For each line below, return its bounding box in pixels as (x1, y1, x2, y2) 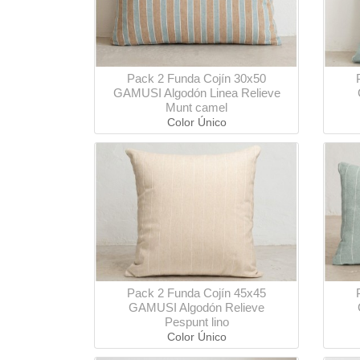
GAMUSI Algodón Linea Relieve (112, 85, 280, 100)
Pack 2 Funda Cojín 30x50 (127, 71, 266, 85)
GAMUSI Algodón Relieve (129, 301, 264, 315)
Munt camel (166, 100, 227, 114)
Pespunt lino (164, 315, 229, 329)
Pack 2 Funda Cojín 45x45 (127, 286, 266, 301)
